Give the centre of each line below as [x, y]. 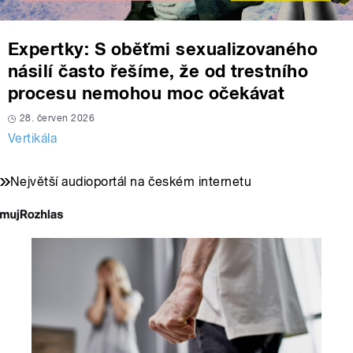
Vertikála [33, 139]
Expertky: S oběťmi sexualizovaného [163, 49]
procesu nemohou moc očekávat [147, 93]
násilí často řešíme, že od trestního [158, 71]
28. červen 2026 [58, 119]
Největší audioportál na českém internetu [131, 182]
